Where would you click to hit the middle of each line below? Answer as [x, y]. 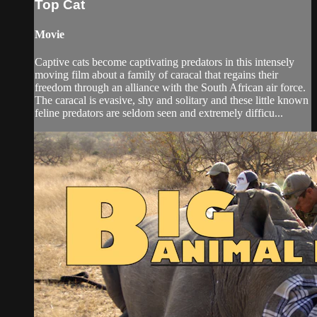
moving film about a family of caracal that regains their [156, 74]
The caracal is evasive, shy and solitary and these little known [172, 100]
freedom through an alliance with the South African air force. [170, 87]
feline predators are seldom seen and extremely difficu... [159, 113]
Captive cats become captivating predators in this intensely [165, 62]
